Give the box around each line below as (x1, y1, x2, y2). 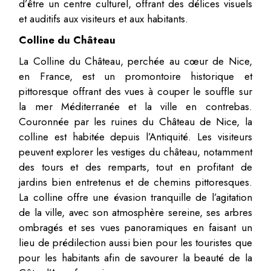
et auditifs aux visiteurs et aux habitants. (19, 11, 189, 26)
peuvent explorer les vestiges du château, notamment (19, 144, 252, 159)
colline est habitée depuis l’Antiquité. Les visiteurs (19, 129, 252, 144)
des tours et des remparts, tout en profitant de (19, 159, 252, 174)
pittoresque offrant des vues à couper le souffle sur (19, 83, 252, 99)
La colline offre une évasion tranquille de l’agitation (19, 189, 252, 204)
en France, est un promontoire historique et (19, 68, 252, 83)
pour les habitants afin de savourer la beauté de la (19, 250, 252, 265)
